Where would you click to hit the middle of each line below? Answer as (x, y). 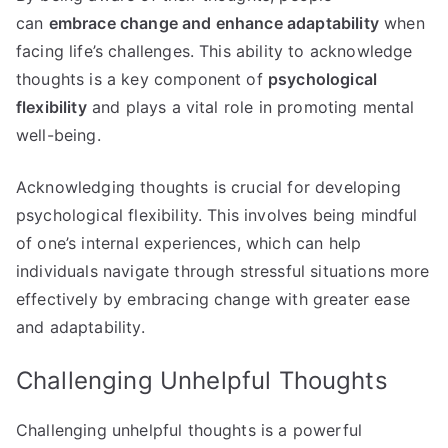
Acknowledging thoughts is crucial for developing (208, 187)
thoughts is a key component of (142, 79)
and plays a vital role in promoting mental (250, 107)
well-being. (58, 135)
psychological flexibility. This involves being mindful (217, 215)
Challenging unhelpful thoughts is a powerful (189, 430)
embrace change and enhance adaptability (213, 23)
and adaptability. (80, 327)
